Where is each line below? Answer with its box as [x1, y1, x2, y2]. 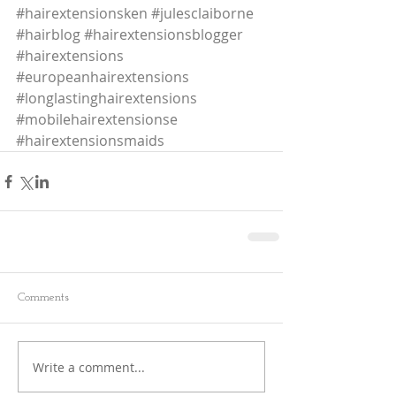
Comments [18, 291, 69, 304]
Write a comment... [33, 358, 145, 376]
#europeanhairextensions [16, 67, 189, 87]
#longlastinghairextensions [16, 88, 197, 108]
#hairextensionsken [16, 4, 148, 23]
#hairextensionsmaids [16, 131, 164, 150]
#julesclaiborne [151, 4, 254, 23]
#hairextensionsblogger [84, 25, 243, 44]
